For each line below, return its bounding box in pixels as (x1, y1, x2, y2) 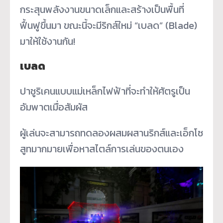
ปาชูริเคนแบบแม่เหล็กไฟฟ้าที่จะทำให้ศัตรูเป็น (20, 83, 190, 99)
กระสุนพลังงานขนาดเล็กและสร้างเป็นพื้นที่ (20, 1, 184, 17)
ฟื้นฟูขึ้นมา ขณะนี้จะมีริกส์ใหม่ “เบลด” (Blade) (20, 17, 197, 33)
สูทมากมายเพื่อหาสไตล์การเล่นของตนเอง (20, 141, 184, 156)
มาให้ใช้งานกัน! (20, 33, 75, 49)
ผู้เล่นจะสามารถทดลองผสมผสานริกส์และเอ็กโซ (20, 125, 203, 140)
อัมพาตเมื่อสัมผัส (20, 99, 88, 114)
